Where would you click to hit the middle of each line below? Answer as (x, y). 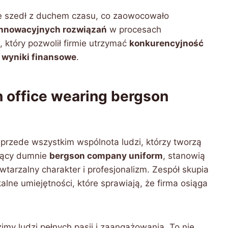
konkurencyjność (166, 43)
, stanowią (184, 156)
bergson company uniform (106, 156)
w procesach (134, 30)
